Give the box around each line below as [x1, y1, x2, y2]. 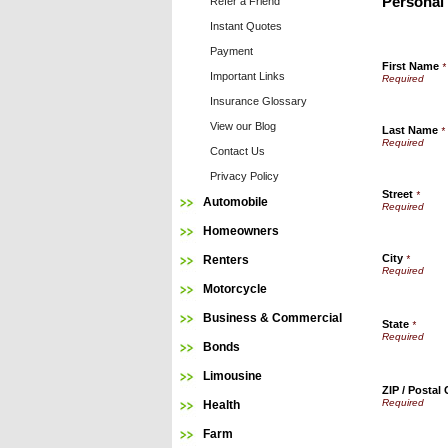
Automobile [203, 195, 268, 209]
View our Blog [210, 120, 276, 132]
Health [203, 398, 240, 412]
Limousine [203, 369, 262, 383]
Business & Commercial [203, 311, 342, 325]
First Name [382, 60, 439, 72]
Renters [203, 253, 249, 267]
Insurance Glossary [210, 95, 307, 107]
